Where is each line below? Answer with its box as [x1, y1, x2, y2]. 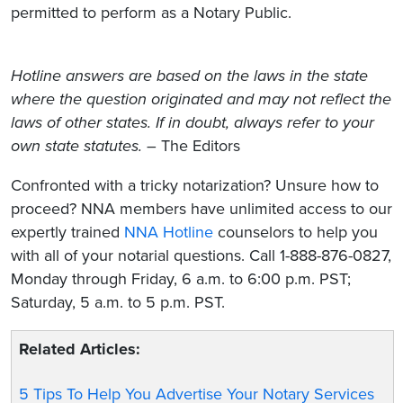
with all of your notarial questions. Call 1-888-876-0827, [11, 245, 391, 265]
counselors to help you [213, 221, 378, 242]
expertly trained [11, 221, 124, 242]
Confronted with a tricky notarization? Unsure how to [11, 175, 379, 195]
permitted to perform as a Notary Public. [11, 2, 291, 22]
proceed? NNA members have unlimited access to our [11, 198, 392, 219]
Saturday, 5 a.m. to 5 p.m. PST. [11, 291, 225, 312]
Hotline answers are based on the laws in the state [11, 65, 368, 85]
